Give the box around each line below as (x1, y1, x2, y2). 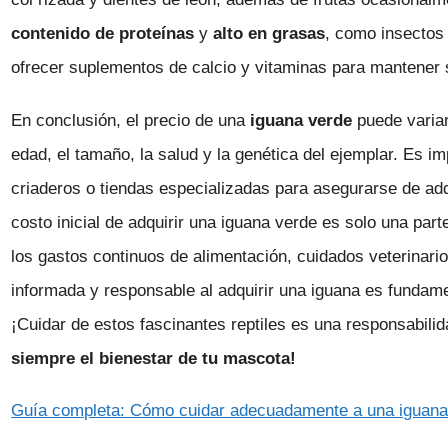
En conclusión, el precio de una (11, 110, 251, 130)
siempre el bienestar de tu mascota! (11, 348, 297, 368)
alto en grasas (213, 24, 326, 44)
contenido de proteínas (11, 24, 195, 44)
